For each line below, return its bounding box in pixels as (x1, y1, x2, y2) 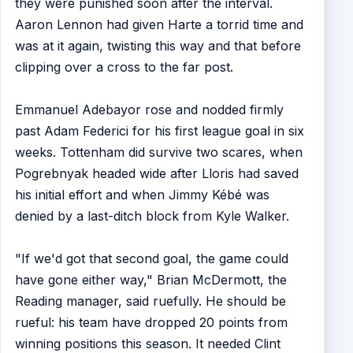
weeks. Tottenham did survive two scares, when (14, 144, 303, 160)
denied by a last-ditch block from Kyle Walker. (14, 208, 289, 224)
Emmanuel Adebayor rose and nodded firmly (14, 102, 284, 117)
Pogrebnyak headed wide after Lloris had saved (14, 165, 299, 181)
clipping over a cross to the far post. (14, 59, 233, 75)
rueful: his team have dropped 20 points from (14, 314, 288, 330)
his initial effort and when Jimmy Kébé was (14, 187, 269, 203)
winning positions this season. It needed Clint (14, 336, 281, 351)
